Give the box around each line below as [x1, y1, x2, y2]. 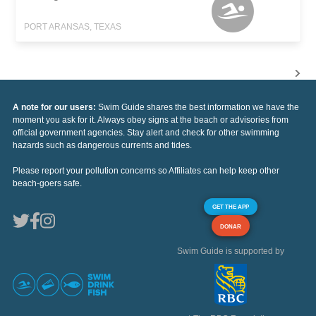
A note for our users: [13, 102, 98, 113]
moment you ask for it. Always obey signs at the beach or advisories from [13, 115, 288, 126]
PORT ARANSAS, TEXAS [24, 22, 122, 32]
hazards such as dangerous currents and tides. [13, 140, 192, 151]
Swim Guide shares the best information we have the [98, 102, 299, 113]
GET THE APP [212, 203, 249, 211]
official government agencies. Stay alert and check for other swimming [13, 128, 279, 138]
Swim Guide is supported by [177, 246, 284, 257]
